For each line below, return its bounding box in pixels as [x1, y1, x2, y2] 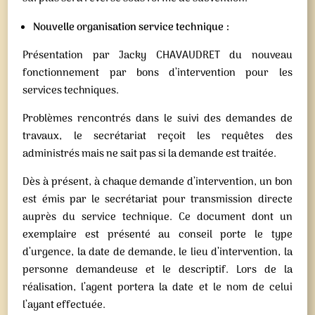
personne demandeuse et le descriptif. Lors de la [22, 262, 292, 278]
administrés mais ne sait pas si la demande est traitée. [22, 146, 277, 162]
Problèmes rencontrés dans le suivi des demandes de [22, 110, 292, 127]
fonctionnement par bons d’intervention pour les [22, 65, 292, 82]
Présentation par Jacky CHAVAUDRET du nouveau [22, 47, 292, 64]
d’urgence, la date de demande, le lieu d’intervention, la [22, 244, 292, 261]
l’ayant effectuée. [22, 297, 106, 314]
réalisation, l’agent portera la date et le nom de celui [22, 279, 292, 296]
